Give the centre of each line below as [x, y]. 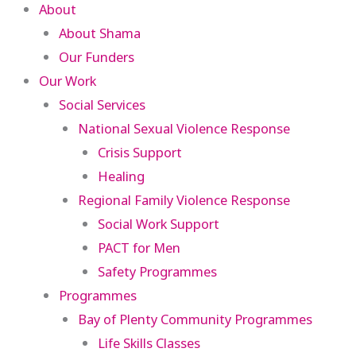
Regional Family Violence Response [184, 199]
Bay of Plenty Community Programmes [195, 319]
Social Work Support [159, 223]
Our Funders [96, 56]
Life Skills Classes [149, 342]
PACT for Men [139, 247]
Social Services [102, 104]
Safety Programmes [158, 271]
